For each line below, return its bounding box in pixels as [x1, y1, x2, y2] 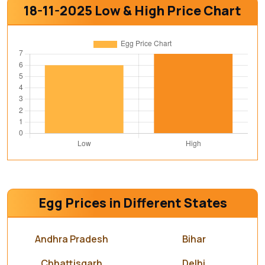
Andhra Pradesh [34, 232, 108, 245]
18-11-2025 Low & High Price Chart [24, 2, 241, 20]
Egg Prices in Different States [38, 194, 227, 212]
